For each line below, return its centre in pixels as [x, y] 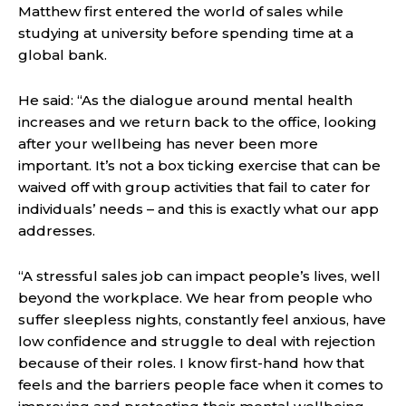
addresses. [57, 231]
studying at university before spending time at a [186, 34]
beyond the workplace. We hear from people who [195, 298]
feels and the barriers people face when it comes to [201, 385]
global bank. [63, 55]
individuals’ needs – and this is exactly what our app [198, 209]
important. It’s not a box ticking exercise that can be [199, 166]
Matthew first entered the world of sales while [181, 12]
